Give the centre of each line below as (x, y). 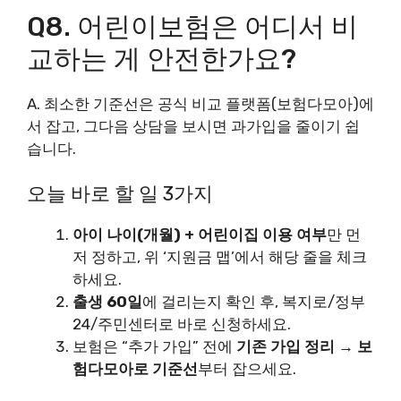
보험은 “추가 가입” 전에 (154, 346)
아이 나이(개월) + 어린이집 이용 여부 (200, 235)
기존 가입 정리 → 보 (304, 346)
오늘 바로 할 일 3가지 (120, 194)
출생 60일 (107, 302)
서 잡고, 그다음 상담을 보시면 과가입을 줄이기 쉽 (193, 126)
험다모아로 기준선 (135, 369)
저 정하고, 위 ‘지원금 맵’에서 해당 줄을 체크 (220, 257)
